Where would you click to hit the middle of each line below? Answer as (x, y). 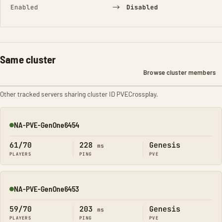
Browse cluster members (179, 72)
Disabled (142, 7)
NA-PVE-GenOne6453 (46, 189)
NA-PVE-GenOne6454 (47, 125)
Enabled (24, 7)
